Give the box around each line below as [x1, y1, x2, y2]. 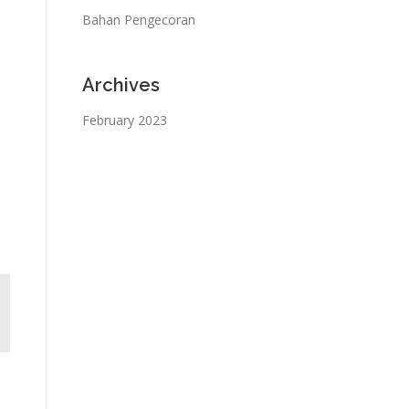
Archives [82, 74, 160, 96]
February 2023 [82, 111, 167, 129]
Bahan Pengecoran [82, 11, 195, 28]
